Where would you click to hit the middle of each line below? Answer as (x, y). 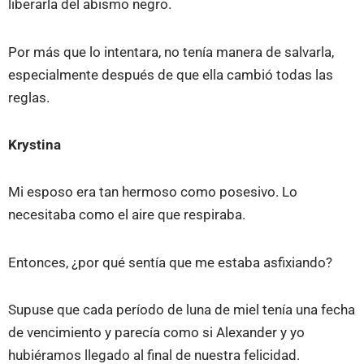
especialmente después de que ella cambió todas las (171, 74)
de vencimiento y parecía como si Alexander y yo (156, 332)
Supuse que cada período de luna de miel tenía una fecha (182, 309)
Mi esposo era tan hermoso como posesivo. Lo (153, 192)
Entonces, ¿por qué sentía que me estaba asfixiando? (170, 262)
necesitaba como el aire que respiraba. (127, 215)
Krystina (35, 145)
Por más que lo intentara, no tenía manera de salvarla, (171, 52)
